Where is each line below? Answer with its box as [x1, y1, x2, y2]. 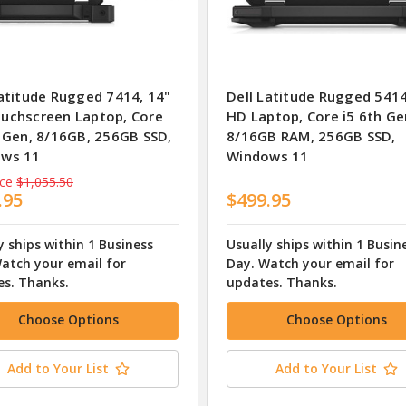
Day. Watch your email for [227, 254, 394, 272]
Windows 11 [227, 147, 309, 166]
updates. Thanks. [227, 273, 337, 291]
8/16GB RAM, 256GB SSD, [227, 127, 396, 146]
